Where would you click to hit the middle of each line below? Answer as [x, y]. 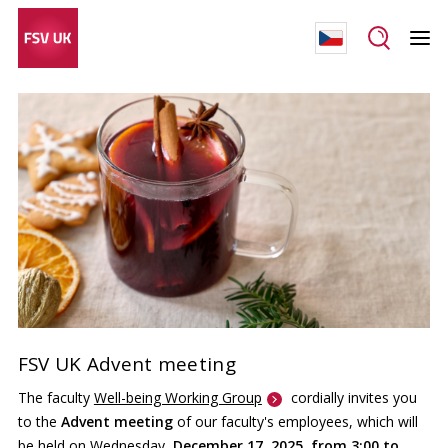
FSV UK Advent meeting [126, 364]
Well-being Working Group [177, 397]
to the [39, 421]
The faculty [55, 397]
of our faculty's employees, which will [297, 421]
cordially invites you [351, 397]
